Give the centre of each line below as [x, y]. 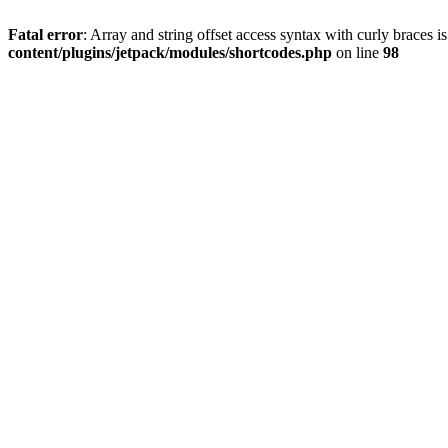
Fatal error [45, 34]
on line [357, 52]
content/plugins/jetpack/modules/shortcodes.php [170, 52]
